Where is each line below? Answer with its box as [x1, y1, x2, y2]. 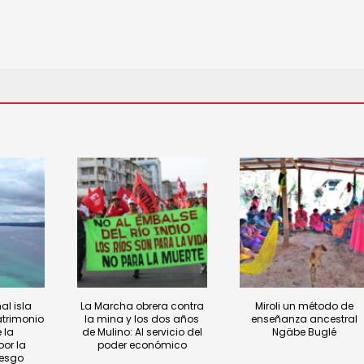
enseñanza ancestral [251, 311, 358, 326]
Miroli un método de [255, 298, 354, 313]
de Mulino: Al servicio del [81, 324, 202, 339]
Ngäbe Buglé [272, 324, 337, 339]
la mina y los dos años [84, 311, 200, 326]
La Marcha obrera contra [80, 298, 204, 313]
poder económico [97, 337, 187, 352]
